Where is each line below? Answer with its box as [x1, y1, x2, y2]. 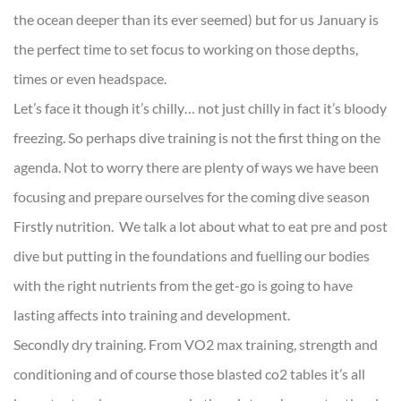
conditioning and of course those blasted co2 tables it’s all [13, 364, 365, 382]
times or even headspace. [13, 69, 166, 87]
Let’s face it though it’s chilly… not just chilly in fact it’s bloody [13, 98, 387, 116]
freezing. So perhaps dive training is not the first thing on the [13, 128, 380, 146]
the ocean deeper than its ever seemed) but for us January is [13, 10, 379, 28]
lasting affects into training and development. [13, 305, 290, 323]
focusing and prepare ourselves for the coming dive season [13, 187, 370, 205]
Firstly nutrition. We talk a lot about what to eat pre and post [13, 217, 388, 235]
